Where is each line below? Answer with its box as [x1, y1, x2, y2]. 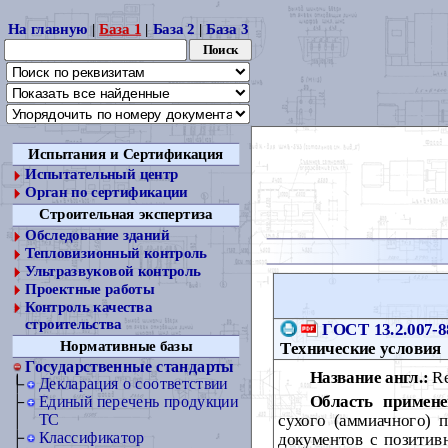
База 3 [206, 20, 249, 37]
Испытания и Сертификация [28, 145, 224, 162]
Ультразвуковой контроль [25, 263, 201, 280]
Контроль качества [25, 299, 153, 315]
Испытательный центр [25, 166, 179, 183]
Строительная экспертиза [39, 206, 213, 223]
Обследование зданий [25, 227, 170, 244]
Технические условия [280, 338, 442, 357]
